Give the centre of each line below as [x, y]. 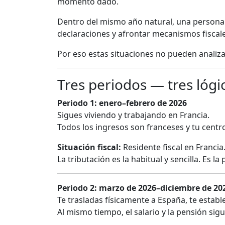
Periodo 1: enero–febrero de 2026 [122, 103]
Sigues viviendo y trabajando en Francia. [133, 115]
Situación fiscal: [89, 147]
